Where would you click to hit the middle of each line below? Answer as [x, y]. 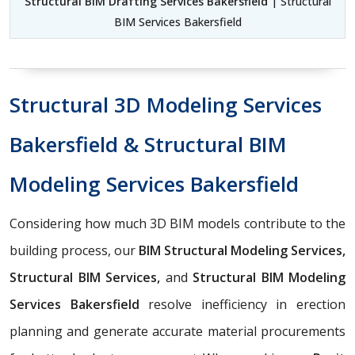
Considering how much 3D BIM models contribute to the [177, 223]
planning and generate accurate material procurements [177, 331]
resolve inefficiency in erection [242, 304]
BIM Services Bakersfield [177, 21]
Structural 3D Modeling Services [166, 104]
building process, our [74, 250]
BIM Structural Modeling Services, [242, 250]
